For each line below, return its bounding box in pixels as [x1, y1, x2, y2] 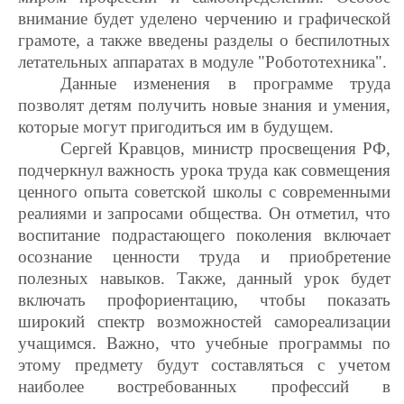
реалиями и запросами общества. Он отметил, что [18, 204, 390, 223]
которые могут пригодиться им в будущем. [18, 117, 334, 136]
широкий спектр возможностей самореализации [18, 312, 390, 331]
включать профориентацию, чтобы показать [18, 290, 390, 309]
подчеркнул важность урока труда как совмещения [18, 161, 390, 179]
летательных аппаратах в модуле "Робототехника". [18, 52, 387, 71]
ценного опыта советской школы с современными [18, 182, 390, 201]
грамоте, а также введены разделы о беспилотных [18, 31, 390, 50]
